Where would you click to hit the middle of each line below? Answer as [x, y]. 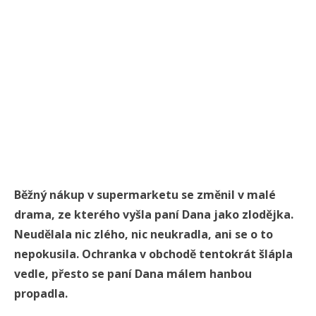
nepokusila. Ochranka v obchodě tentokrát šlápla [153, 254]
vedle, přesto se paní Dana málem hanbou [133, 274]
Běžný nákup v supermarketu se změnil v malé [145, 195]
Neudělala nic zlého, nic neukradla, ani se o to [144, 235]
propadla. [42, 294]
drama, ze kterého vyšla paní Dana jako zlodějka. [154, 215]
